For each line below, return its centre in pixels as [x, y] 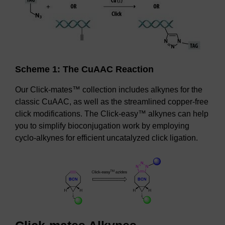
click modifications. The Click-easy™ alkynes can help [112, 114]
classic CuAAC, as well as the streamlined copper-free [112, 102]
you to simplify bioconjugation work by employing [102, 126]
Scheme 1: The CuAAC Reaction [84, 69]
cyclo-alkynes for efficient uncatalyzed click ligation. [106, 138]
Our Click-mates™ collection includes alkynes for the [109, 90]
